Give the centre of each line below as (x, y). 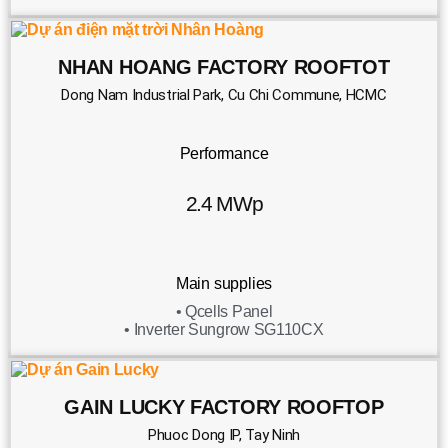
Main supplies (224, 283)
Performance (224, 153)
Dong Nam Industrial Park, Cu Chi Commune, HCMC (224, 94)
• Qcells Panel (224, 311)
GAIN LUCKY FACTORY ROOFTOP (224, 407)
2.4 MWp (224, 203)
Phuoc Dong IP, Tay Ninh (224, 434)
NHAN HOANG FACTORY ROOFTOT (224, 67)
